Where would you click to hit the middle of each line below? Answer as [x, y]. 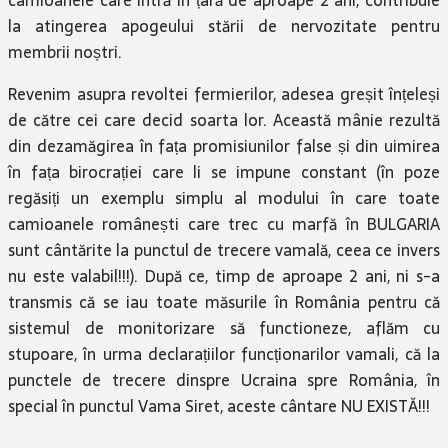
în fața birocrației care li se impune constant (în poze [224, 171]
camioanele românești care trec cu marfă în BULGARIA [224, 223]
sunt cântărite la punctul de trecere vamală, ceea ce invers [224, 249]
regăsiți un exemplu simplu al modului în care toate [224, 197]
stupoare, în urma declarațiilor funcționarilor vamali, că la [224, 353]
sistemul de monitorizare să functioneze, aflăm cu [224, 327]
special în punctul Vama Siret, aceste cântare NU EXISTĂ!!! [219, 405]
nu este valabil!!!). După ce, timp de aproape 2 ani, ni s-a [224, 275]
